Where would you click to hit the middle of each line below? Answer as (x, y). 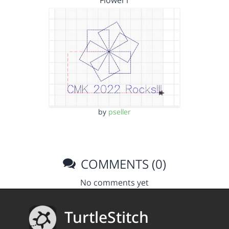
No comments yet (114, 182)
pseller (120, 111)
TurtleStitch (107, 217)
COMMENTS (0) (122, 164)
